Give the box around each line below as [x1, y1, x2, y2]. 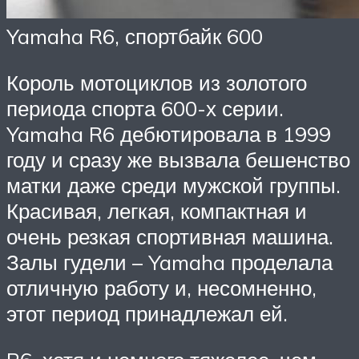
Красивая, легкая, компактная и [6, 197, 307, 224]
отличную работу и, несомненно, [6, 274, 317, 301]
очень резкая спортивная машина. [6, 223, 333, 249]
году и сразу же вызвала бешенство [6, 146, 350, 172]
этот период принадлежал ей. [6, 300, 288, 326]
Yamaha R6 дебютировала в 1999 [6, 120, 331, 147]
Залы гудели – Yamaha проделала [6, 248, 333, 275]
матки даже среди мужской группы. [6, 171, 341, 198]
